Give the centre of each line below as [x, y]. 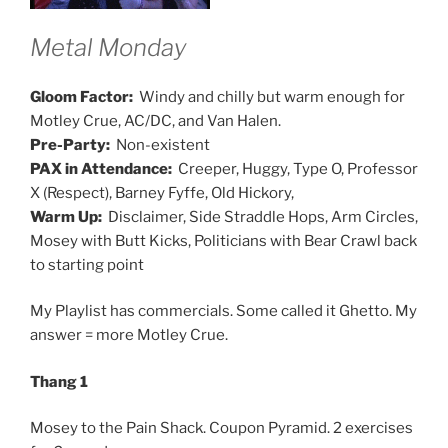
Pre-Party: [70, 144]
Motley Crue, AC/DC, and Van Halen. [155, 120]
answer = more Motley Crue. [129, 335]
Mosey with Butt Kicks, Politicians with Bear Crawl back [223, 240]
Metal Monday [108, 47]
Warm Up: [66, 216]
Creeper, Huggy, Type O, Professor [295, 168]
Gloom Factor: [83, 96]
